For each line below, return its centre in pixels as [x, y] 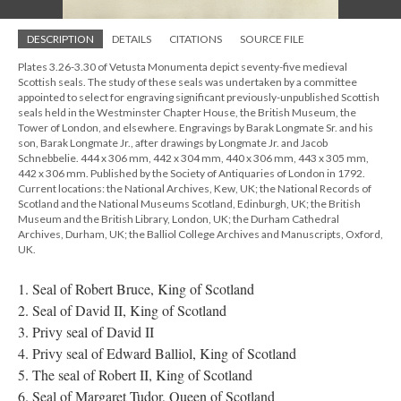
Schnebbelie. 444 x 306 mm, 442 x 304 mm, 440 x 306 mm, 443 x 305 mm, [193, 158]
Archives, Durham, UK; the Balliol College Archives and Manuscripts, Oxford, [200, 234]
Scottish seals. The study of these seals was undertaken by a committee [188, 82]
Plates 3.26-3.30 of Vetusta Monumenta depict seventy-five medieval [183, 67]
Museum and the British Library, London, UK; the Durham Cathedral [179, 219]
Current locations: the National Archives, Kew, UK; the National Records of [195, 188]
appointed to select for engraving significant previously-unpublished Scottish [199, 97]
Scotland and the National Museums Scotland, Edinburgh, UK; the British [189, 204]
